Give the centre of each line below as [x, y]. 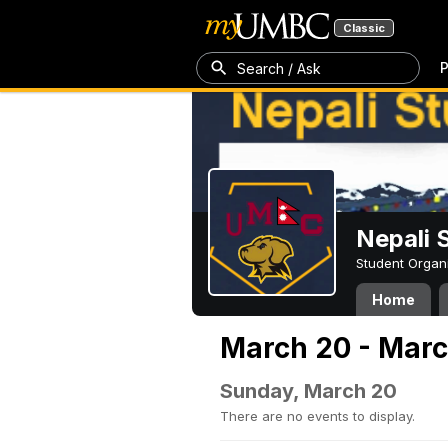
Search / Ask [279, 68]
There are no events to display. [317, 416]
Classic [364, 28]
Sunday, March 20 [308, 391]
